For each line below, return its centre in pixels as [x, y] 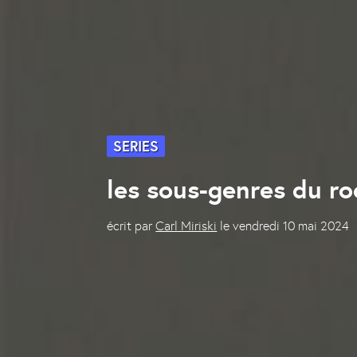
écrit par [130, 226]
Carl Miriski [186, 226]
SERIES [136, 146]
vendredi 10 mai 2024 [291, 226]
